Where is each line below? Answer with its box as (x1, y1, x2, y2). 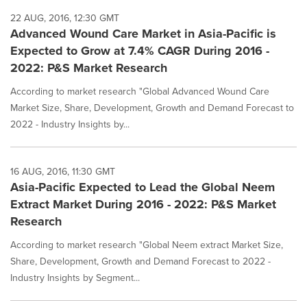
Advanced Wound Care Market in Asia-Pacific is (10, 25, 276, 42)
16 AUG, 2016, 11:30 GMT (10, 164, 115, 179)
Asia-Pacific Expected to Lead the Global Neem (10, 178, 275, 196)
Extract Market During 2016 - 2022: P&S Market (10, 195, 276, 213)
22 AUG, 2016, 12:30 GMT (10, 11, 119, 25)
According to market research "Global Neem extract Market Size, (10, 238, 283, 252)
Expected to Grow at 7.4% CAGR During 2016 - (10, 42, 269, 60)
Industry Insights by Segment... (10, 271, 140, 285)
